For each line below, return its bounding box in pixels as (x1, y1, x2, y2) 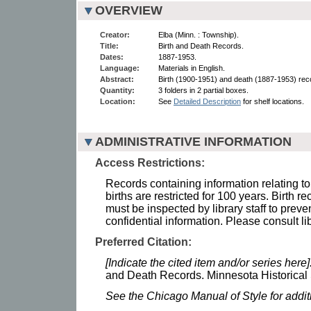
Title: (100, 41, 119, 50)
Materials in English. (158, 63, 225, 72)
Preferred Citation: (95, 235, 192, 248)
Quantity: (100, 85, 135, 94)
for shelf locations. (241, 96, 304, 106)
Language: (100, 63, 140, 72)
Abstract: (100, 74, 134, 83)
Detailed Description (174, 96, 241, 106)
